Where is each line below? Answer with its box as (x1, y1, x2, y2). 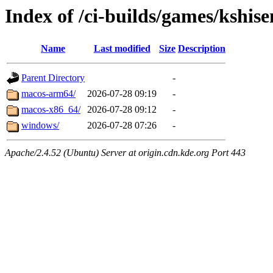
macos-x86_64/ (21, 104, 80, 115)
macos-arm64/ (21, 88, 76, 99)
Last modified (93, 43, 151, 54)
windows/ (21, 120, 59, 131)
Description (178, 43, 225, 54)
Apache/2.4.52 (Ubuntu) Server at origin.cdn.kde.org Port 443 (5, 147, 246, 158)
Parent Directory (21, 73, 85, 83)
